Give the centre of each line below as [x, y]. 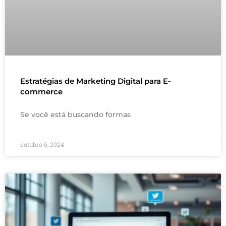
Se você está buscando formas [75, 115]
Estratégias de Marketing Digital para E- [96, 81]
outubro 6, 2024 [42, 144]
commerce [41, 92]
